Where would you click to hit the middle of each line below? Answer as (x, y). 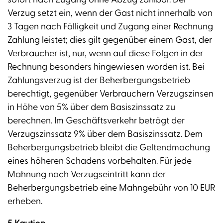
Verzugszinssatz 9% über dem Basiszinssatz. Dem (105, 134)
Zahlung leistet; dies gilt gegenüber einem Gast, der (110, 40)
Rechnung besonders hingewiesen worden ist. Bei (106, 67)
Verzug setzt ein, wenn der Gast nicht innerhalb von (110, 13)
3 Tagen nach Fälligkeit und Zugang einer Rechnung (110, 27)
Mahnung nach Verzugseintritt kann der (87, 175)
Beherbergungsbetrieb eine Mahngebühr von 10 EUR (111, 188)
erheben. (25, 202)
